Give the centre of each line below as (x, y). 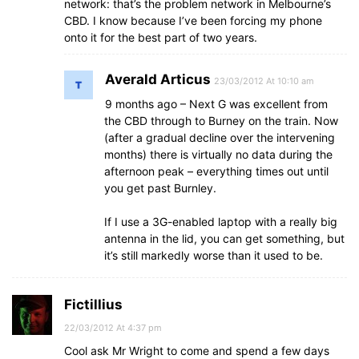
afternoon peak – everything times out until (216, 171)
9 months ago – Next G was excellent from (216, 104)
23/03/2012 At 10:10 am (264, 81)
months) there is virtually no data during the (218, 154)
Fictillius (93, 305)
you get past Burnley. (160, 188)
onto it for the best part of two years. (161, 37)
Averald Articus (158, 79)
